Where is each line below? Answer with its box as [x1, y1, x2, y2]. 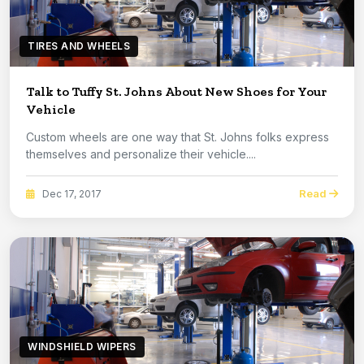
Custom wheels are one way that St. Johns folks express [26, 130, 256, 145]
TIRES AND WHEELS [28, 40, 130, 53]
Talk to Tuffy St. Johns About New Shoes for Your [26, 84, 327, 100]
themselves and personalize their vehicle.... [26, 147, 256, 162]
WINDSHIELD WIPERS [28, 340, 136, 353]
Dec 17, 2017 [40, 187, 102, 200]
